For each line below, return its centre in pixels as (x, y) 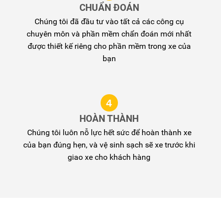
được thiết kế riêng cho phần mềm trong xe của (109, 46)
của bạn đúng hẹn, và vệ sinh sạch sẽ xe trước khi (109, 145)
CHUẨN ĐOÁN (109, 7)
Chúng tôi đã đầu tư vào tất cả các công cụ (109, 21)
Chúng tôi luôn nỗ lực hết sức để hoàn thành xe (109, 132)
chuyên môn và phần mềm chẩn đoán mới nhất (109, 34)
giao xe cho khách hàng (109, 157)
